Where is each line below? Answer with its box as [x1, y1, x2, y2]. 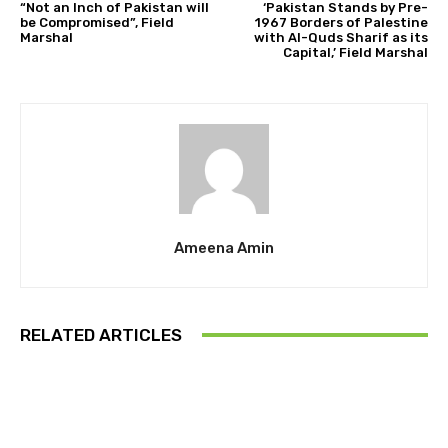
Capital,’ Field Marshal [282, 44, 428, 60]
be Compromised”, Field [20, 14, 174, 30]
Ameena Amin [174, 238, 274, 257]
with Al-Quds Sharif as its [253, 29, 428, 45]
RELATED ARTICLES [20, 324, 182, 345]
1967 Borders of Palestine [254, 14, 428, 30]
